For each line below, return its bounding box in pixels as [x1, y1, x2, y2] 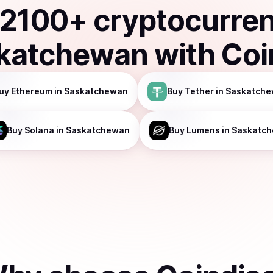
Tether [185, 86, 214, 96]
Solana [24, 125, 54, 135]
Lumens [186, 125, 220, 135]
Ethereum [11, 86, 52, 96]
